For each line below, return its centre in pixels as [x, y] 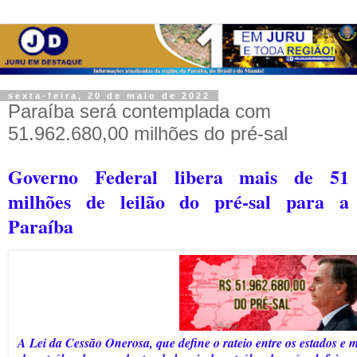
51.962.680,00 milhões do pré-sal [148, 133]
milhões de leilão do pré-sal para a [178, 201]
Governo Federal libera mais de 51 [178, 176]
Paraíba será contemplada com [139, 111]
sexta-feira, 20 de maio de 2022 [109, 95]
